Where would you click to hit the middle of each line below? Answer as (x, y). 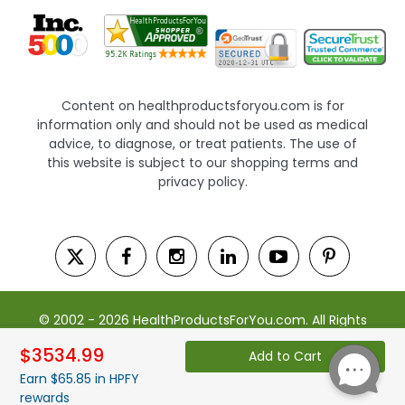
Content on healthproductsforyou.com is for (202, 105)
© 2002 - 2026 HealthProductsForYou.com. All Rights (202, 320)
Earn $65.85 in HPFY (80, 379)
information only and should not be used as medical (202, 124)
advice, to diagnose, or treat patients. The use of (202, 143)
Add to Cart (286, 356)
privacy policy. (202, 181)
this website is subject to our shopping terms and (202, 162)
